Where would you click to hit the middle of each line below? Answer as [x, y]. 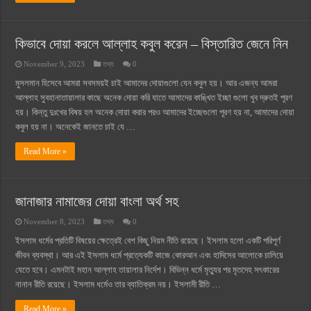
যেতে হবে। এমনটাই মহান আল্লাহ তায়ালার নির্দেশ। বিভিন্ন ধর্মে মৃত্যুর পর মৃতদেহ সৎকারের [148, 270]
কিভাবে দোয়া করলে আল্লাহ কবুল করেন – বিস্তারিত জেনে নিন [152, 44]
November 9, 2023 [54, 64]
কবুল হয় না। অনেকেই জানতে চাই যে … [76, 127]
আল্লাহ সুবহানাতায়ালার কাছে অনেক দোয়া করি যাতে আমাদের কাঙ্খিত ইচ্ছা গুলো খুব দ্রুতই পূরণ [154, 98]
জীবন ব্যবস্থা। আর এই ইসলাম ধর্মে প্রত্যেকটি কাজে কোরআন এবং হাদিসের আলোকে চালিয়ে [150, 255]
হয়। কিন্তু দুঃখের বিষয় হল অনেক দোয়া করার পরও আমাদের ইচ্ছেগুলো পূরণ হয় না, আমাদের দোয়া [155, 112]
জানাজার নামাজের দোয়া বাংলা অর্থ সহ [97, 201]
